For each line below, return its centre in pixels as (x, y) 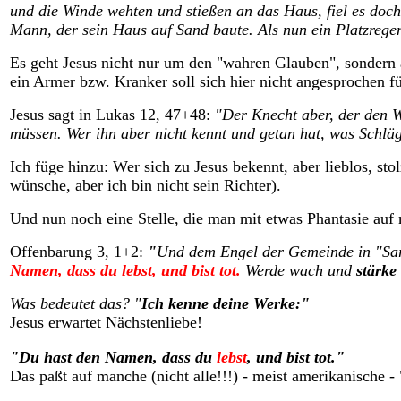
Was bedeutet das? (72, 303)
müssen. (38, 133)
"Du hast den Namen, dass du (113, 357)
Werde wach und (301, 270)
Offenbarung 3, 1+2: (79, 252)
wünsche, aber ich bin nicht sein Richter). (145, 185)
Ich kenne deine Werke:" (228, 303)
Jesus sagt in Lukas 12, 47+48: (110, 115)
